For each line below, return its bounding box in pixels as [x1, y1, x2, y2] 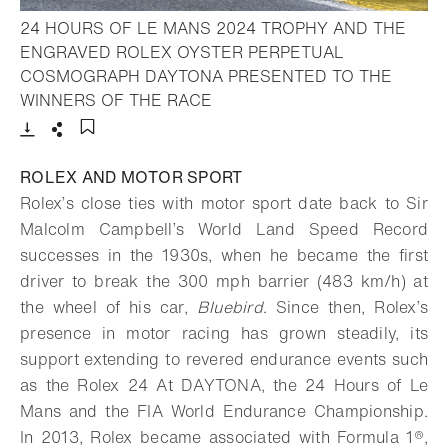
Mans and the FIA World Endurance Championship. [20, 398, 428, 423]
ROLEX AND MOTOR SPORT [20, 164, 243, 189]
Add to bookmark [86, 138, 199, 159]
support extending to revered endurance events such [20, 346, 428, 371]
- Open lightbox [211, 86, 327, 111]
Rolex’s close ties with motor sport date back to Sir [20, 190, 428, 215]
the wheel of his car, [20, 294, 197, 319]
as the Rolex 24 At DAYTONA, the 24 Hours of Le [20, 372, 428, 397]
